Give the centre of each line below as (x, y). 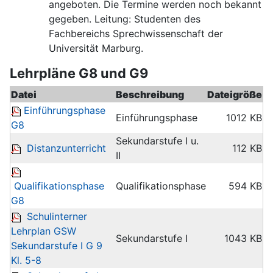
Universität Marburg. (96, 48)
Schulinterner (57, 217)
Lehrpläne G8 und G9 (79, 73)
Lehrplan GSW (44, 231)
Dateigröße (235, 95)
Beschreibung (150, 95)
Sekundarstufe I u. (157, 141)
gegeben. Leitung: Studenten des (125, 19)
